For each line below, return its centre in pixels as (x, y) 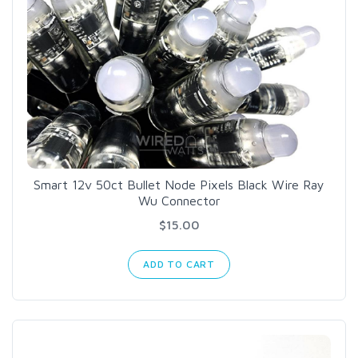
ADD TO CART (179, 264)
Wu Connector (179, 201)
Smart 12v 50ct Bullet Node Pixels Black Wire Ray (179, 185)
